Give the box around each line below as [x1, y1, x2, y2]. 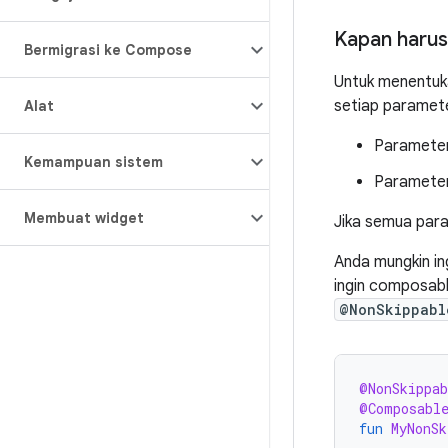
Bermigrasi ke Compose [24, 41, 192, 59]
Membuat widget [24, 209, 144, 227]
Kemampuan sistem [24, 153, 163, 171]
